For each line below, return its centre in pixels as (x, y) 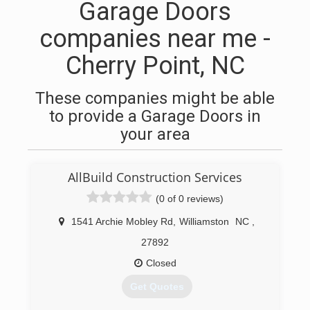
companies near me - (155, 39)
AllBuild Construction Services (155, 177)
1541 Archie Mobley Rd (122, 221)
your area (155, 134)
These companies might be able (155, 98)
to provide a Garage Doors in (155, 116)
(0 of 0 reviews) (190, 199)
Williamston (204, 221)
